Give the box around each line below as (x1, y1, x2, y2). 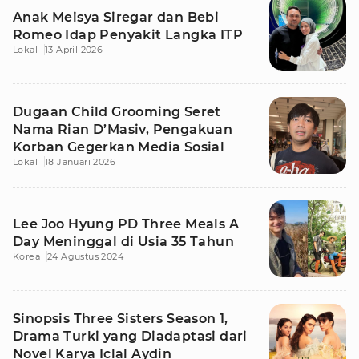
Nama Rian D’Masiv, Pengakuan (13, 122, 233, 137)
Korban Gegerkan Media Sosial (13, 139, 225, 155)
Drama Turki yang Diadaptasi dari (13, 329, 248, 344)
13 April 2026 (45, 44, 103, 55)
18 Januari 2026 (45, 156, 115, 167)
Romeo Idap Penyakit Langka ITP (13, 27, 243, 42)
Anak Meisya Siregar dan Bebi (13, 10, 220, 25)
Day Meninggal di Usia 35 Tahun (13, 234, 234, 249)
